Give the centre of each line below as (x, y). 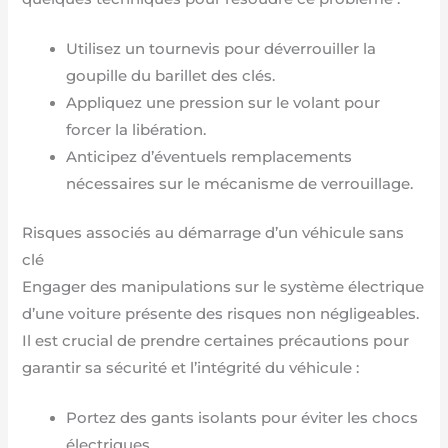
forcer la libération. (136, 130)
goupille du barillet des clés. (171, 76)
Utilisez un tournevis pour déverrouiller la (221, 49)
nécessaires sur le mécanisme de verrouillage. (240, 184)
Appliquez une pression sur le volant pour (223, 103)
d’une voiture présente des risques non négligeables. (221, 313)
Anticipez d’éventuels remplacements (209, 157)
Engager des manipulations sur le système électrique (223, 286)
